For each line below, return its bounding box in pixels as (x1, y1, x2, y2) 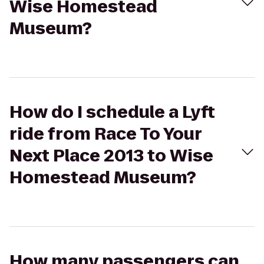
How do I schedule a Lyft (9, 101, 215, 124)
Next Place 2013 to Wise (9, 144, 213, 167)
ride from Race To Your (9, 123, 202, 146)
